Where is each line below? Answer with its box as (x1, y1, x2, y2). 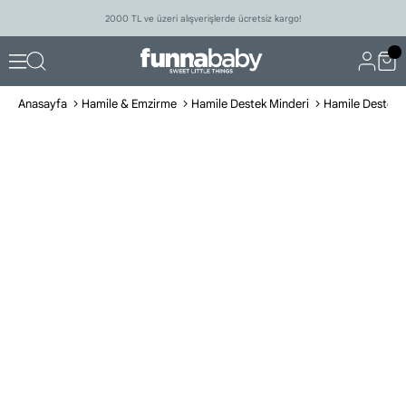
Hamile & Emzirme (82, 96, 177, 111)
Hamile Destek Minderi (191, 96, 309, 111)
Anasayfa (18, 96, 67, 111)
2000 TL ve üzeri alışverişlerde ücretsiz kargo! (104, 12, 302, 24)
